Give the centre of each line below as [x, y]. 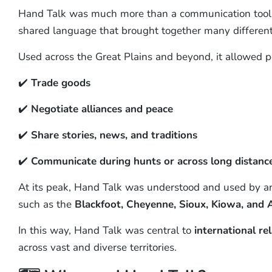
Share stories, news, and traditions [114, 135]
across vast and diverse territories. [97, 247]
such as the [46, 204]
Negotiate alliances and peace [102, 109]
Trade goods [60, 83]
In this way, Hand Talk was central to [106, 230]
